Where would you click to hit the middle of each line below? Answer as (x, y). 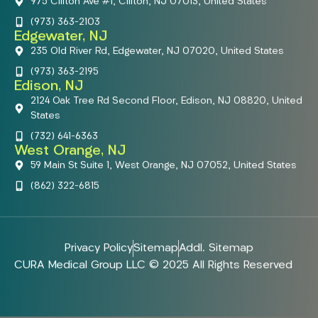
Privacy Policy (99, 248)
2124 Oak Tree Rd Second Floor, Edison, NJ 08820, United (166, 101)
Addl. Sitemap (216, 248)
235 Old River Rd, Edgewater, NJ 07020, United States (157, 51)
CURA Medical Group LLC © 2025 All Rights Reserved (153, 265)
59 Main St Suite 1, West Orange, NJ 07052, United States (163, 165)
